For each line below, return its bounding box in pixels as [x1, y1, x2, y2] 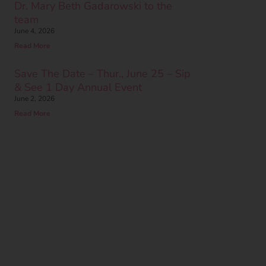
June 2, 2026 [14, 94, 55, 103]
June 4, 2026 [14, 26, 55, 36]
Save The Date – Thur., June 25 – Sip [14, 66, 191, 81]
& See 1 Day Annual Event [14, 80, 142, 94]
